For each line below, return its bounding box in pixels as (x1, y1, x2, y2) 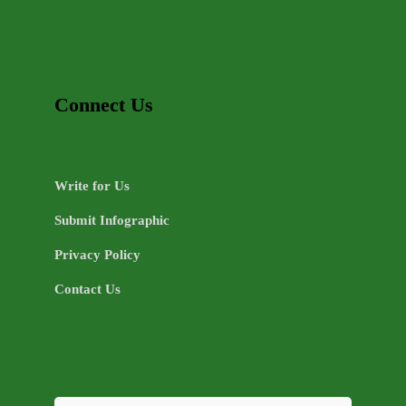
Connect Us (54, 93, 153, 117)
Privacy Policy (54, 247, 140, 263)
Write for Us (54, 179, 130, 194)
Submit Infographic (54, 213, 169, 228)
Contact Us (54, 282, 121, 297)
